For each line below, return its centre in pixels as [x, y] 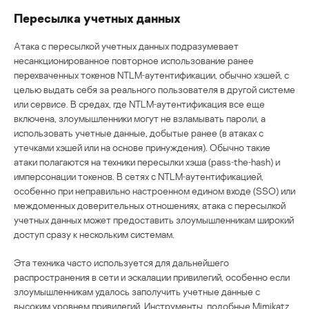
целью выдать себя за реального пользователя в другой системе [154, 89]
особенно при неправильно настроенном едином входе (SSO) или [154, 190]
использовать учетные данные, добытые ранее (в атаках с [139, 132]
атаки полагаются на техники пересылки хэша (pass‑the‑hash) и [147, 161]
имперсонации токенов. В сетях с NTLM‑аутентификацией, [139, 176]
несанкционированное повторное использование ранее [134, 60]
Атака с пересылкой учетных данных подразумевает [126, 46]
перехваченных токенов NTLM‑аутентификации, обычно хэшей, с [151, 74]
